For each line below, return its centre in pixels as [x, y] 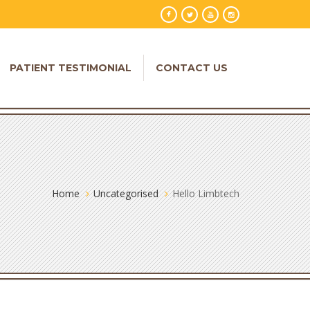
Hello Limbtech [206, 193]
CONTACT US [192, 68]
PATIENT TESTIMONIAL [71, 68]
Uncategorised [126, 193]
